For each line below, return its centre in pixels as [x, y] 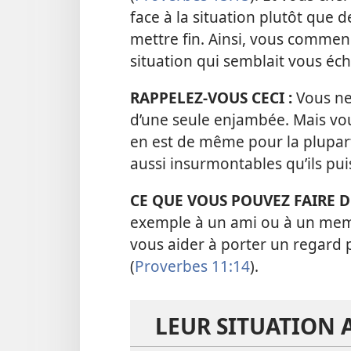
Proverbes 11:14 [192, 266]
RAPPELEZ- [169, 98]
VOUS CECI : [252, 98]
